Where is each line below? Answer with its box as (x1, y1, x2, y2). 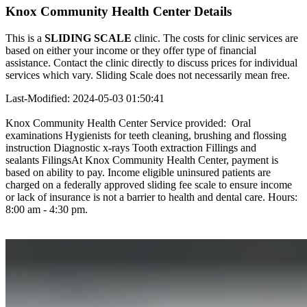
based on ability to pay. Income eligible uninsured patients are (5, 167, 271, 179)
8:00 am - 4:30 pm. (5, 204, 88, 216)
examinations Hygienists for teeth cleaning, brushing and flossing (5, 130, 286, 142)
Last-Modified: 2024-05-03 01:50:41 (5, 93, 164, 105)
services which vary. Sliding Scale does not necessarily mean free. (5, 69, 290, 82)
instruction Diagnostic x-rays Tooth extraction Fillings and (5, 142, 256, 154)
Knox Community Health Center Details (5, 4, 232, 19)
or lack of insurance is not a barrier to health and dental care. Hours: (5, 191, 297, 204)
